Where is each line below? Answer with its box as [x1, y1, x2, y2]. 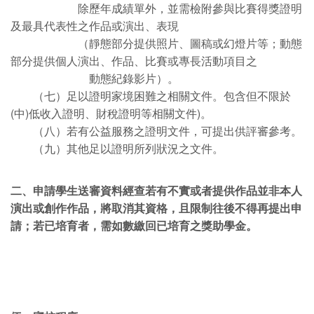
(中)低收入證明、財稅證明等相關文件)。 [11, 105, 212, 121]
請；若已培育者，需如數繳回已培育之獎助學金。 [11, 217, 257, 233]
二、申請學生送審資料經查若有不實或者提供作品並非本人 [11, 182, 302, 198]
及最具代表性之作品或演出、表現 [11, 18, 179, 34]
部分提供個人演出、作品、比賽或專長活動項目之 [11, 53, 257, 69]
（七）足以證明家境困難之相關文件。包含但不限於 [11, 88, 291, 104]
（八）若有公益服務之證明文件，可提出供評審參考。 [11, 123, 302, 139]
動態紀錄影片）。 [11, 70, 179, 86]
